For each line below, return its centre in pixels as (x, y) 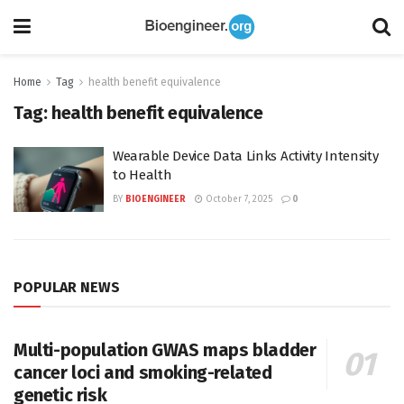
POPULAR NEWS (67, 287)
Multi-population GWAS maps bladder (165, 349)
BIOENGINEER (156, 199)
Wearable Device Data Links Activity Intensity (246, 156)
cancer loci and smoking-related (143, 372)
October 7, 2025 (238, 199)
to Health (142, 175)
